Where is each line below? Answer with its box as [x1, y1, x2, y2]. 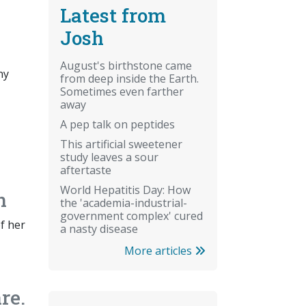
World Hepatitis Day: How [60, 182, 191, 197]
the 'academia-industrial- [60, 195, 187, 210]
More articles [124, 242, 195, 258]
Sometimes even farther [60, 83, 184, 99]
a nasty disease [60, 221, 138, 236]
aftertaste [60, 162, 111, 178]
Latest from [60, 2, 166, 28]
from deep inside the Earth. [60, 70, 199, 86]
